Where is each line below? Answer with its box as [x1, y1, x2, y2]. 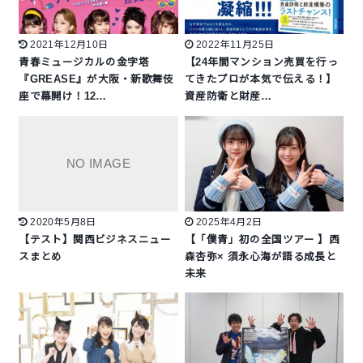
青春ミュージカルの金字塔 [19, 57, 150, 69]
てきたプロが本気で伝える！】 [185, 74, 337, 86]
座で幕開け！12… [19, 91, 107, 103]
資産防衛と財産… [185, 91, 272, 103]
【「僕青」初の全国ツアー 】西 [185, 233, 340, 246]
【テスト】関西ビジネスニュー [19, 233, 171, 246]
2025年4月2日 [195, 216, 263, 228]
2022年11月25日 [195, 39, 275, 51]
